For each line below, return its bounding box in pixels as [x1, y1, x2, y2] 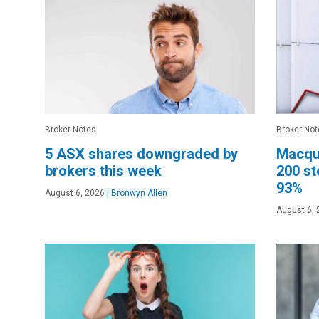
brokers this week [45, 162, 162, 179]
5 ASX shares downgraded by [45, 145, 238, 162]
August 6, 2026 [45, 187, 105, 198]
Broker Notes [45, 124, 96, 135]
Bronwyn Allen [109, 187, 167, 198]
